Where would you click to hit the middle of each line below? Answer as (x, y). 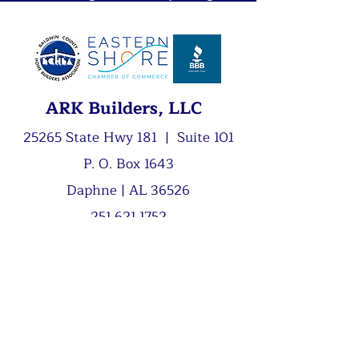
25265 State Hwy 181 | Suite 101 (128, 137)
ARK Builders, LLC (128, 109)
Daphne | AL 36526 (128, 190)
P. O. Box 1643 (128, 164)
